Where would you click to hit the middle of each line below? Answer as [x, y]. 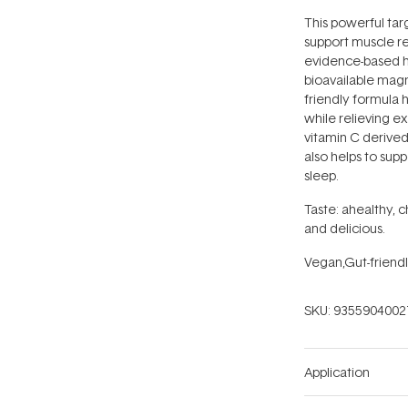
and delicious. [345, 229]
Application [337, 372]
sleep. [321, 176]
